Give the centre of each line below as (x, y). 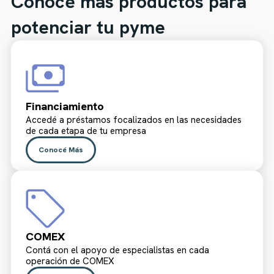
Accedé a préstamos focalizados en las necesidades (134, 120)
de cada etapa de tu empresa (86, 131)
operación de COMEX (70, 261)
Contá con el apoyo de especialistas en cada (117, 250)
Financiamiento (65, 106)
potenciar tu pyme (88, 27)
